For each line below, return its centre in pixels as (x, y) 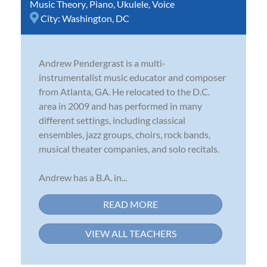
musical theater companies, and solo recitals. (129, 148)
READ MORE (131, 204)
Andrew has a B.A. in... (83, 177)
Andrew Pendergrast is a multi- (102, 63)
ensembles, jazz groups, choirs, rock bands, (125, 134)
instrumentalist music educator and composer (132, 77)
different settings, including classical (112, 120)
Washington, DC (96, 18)
